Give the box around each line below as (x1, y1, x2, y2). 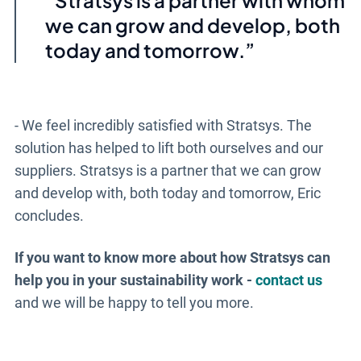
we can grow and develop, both (44, 12, 340, 37)
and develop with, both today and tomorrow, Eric (14, 184, 321, 201)
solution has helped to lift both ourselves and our (14, 139, 323, 156)
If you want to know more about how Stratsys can (14, 248, 330, 266)
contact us (255, 271, 322, 288)
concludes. (14, 206, 84, 224)
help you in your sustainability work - (14, 271, 255, 288)
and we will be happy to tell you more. (14, 293, 254, 311)
